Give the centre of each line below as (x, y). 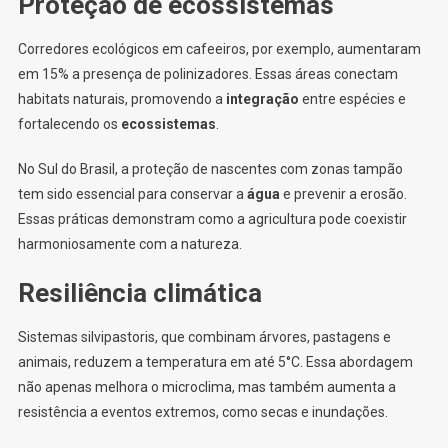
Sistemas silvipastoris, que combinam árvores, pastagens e (204, 337)
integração (262, 99)
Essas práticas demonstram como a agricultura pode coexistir (212, 219)
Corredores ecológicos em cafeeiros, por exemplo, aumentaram (219, 49)
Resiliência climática (139, 293)
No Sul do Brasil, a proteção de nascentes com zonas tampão (210, 169)
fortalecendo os (69, 124)
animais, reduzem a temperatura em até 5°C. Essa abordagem (215, 362)
